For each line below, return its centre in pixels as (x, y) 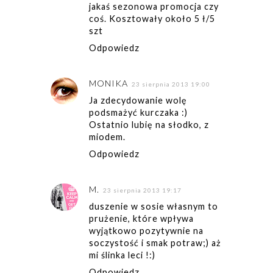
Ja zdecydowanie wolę (138, 100)
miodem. (107, 136)
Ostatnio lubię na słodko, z (149, 124)
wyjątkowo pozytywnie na (146, 231)
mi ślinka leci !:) (122, 255)
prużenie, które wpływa (141, 219)
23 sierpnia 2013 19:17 (142, 190)
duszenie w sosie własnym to (153, 207)
